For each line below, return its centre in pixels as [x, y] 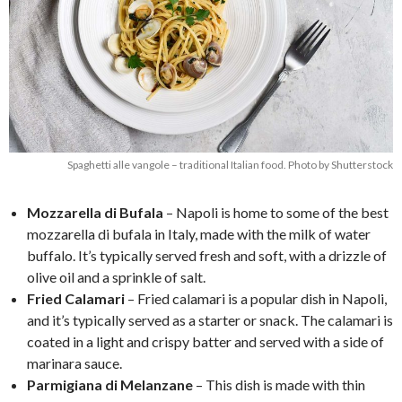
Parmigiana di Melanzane [110, 384]
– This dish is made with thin [279, 384]
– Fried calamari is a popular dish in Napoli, [256, 298]
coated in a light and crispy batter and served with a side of [205, 341]
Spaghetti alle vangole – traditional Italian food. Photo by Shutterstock [230, 164]
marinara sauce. [74, 363]
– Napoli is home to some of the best [276, 212]
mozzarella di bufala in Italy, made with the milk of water [199, 233]
